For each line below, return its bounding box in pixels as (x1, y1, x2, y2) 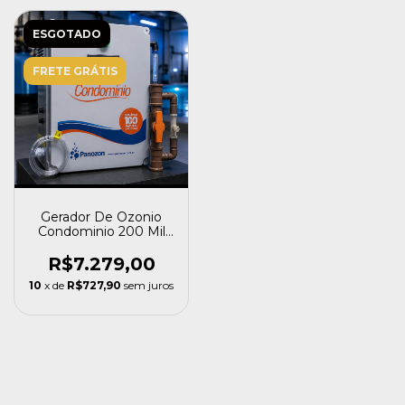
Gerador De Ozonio (41, 209, 162, 226)
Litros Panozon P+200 (30, 238, 173, 255)
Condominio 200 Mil (37, 223, 165, 240)
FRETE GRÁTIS (33, 64, 118, 79)
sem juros (124, 278, 174, 293)
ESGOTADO (33, 27, 101, 42)
